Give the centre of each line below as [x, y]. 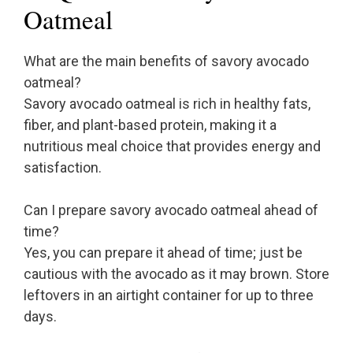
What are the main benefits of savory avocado [166, 61]
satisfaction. [63, 168]
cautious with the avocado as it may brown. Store [176, 274]
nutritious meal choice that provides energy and [172, 147]
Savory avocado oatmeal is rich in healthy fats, [167, 104]
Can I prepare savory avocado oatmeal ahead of [171, 210]
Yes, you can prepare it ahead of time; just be [163, 253]
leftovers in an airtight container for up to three [169, 295]
